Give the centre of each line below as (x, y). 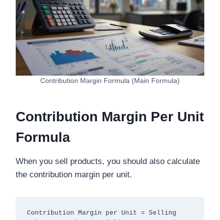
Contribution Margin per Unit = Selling (101, 213)
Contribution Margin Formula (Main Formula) (110, 81)
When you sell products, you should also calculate (108, 162)
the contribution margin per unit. (74, 175)
